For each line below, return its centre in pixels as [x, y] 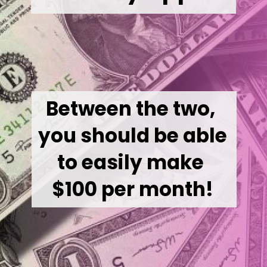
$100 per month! [133, 189]
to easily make [131, 162]
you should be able [133, 135]
